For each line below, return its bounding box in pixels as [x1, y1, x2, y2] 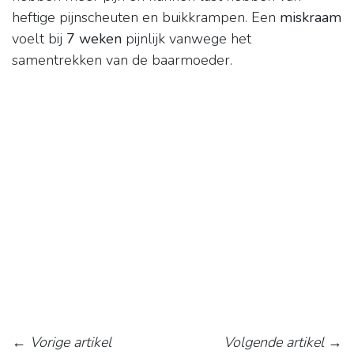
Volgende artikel [224, 333, 324, 352]
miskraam [280, 8, 341, 28]
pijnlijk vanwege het [122, 29, 251, 49]
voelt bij [12, 29, 66, 49]
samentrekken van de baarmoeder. [12, 51, 232, 70]
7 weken [66, 29, 122, 49]
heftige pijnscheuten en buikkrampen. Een [12, 8, 280, 28]
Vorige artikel [30, 333, 111, 352]
